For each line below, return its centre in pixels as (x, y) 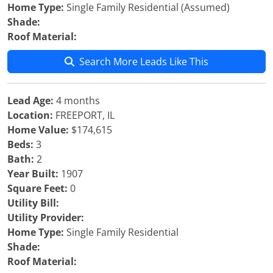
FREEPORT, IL (84, 115)
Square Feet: (37, 188)
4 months (77, 101)
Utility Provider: (46, 218)
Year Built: (33, 174)
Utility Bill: (33, 203)
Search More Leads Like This (144, 62)
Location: (30, 115)
